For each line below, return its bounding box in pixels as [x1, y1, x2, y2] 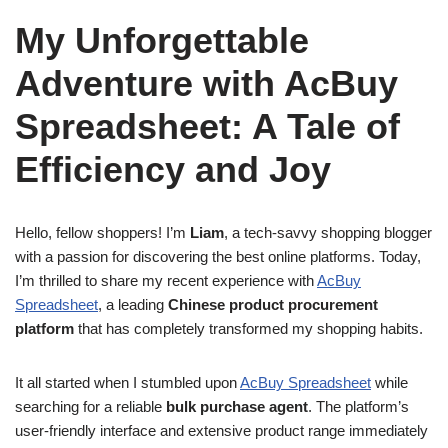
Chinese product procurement [168, 296, 378, 313]
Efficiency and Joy [15, 149, 331, 190]
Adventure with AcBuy [15, 63, 398, 104]
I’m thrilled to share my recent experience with [15, 272, 317, 289]
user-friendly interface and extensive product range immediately [15, 422, 428, 439]
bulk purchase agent [166, 398, 308, 415]
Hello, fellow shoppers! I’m [15, 224, 190, 241]
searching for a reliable [15, 398, 166, 415]
